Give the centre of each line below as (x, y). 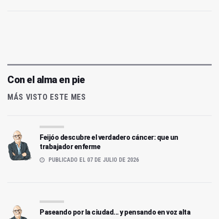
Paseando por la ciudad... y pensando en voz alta (115, 212)
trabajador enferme (70, 146)
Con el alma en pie (46, 79)
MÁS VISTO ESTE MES (47, 97)
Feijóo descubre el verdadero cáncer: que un (109, 137)
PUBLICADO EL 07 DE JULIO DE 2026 (93, 160)
